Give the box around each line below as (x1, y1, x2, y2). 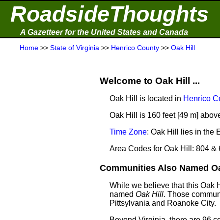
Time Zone (110, 128, 147, 136)
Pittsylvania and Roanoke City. (110, 199, 216, 207)
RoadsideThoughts (10, 1, 209, 27)
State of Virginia (50, 44, 99, 52)
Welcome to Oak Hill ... (100, 76, 200, 86)
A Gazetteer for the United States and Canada (20, 28, 188, 36)
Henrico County (111, 44, 159, 52)
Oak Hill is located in (110, 94, 183, 103)
